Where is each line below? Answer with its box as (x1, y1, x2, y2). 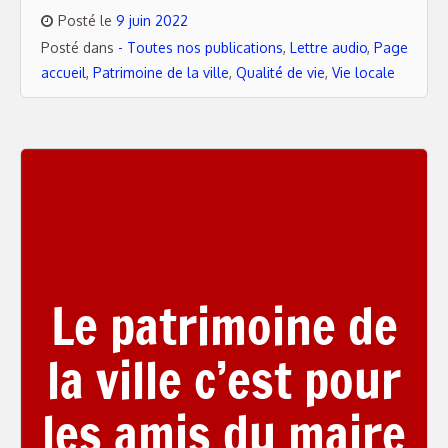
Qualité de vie (236, 64, 325, 81)
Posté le (58, 12, 116, 29)
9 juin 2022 (116, 12, 188, 29)
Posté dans (41, 39, 118, 56)
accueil (41, 64, 86, 81)
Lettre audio (290, 39, 367, 56)
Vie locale (332, 64, 395, 81)
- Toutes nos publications (118, 39, 283, 56)
